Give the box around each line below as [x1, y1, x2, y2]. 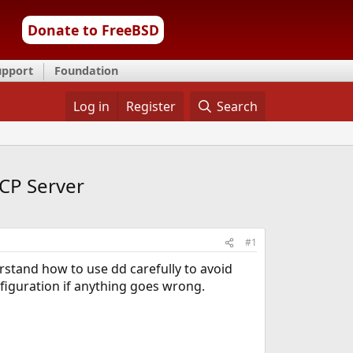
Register [125, 98, 176, 115]
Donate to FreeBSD [27, 20, 159, 39]
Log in [72, 98, 110, 115]
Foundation [54, 63, 118, 78]
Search [217, 98, 258, 115]
